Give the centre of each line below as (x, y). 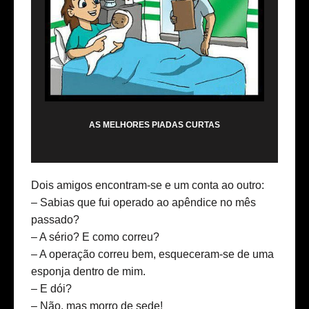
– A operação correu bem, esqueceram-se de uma (152, 255)
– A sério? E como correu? (95, 237)
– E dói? (51, 289)
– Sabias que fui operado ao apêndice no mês (143, 203)
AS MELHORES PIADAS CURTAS (154, 125)
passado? (55, 220)
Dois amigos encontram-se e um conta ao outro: (148, 186)
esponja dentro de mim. (88, 272)
